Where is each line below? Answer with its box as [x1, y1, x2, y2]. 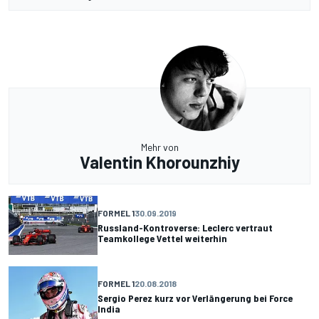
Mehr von [140, 141, 179, 154]
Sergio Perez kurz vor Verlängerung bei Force [98, 291, 293, 304]
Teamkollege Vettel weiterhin [98, 231, 227, 244]
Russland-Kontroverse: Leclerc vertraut [98, 221, 273, 234]
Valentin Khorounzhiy [79, 152, 240, 173]
